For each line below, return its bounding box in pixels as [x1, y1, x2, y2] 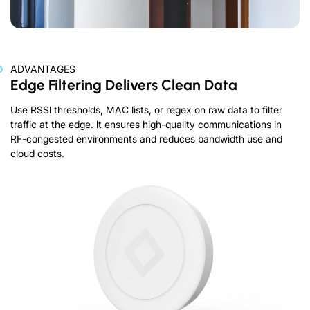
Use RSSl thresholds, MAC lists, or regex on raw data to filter [10, 104, 282, 116]
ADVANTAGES [10, 63, 75, 75]
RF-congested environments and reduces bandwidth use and [10, 133, 282, 145]
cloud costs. [10, 147, 64, 160]
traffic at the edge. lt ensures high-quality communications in [10, 118, 282, 131]
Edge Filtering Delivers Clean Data [10, 76, 237, 94]
